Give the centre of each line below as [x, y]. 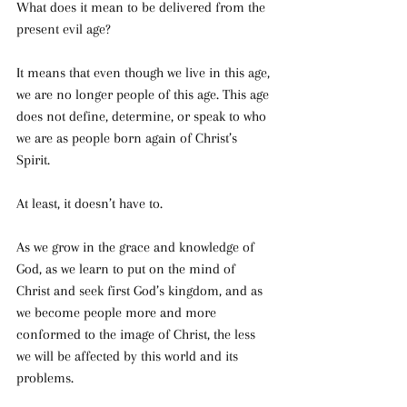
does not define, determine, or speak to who [143, 117]
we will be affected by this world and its [129, 357]
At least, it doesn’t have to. [89, 204]
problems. [47, 378]
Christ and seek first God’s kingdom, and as [141, 291]
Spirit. [35, 160]
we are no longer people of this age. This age [144, 95]
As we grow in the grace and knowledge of [137, 248]
